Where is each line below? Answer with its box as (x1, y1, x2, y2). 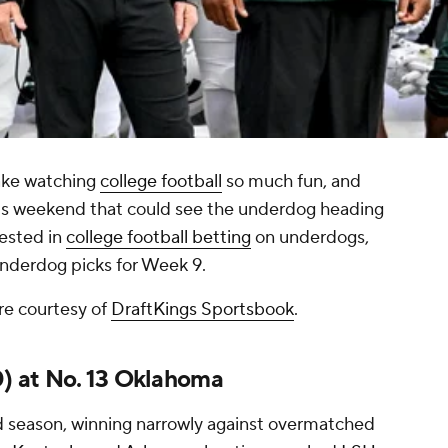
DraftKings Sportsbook (111, 298, 294, 322)
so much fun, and (222, 170, 361, 194)
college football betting (66, 226, 251, 250)
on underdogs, (251, 226, 369, 250)
